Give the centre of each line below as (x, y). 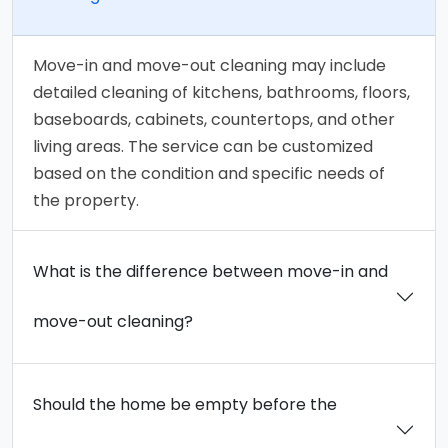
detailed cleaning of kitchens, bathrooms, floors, (221, 92)
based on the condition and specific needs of (209, 173)
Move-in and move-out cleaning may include (209, 65)
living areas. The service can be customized (203, 146)
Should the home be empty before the (185, 404)
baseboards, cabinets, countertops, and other (214, 119)
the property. (86, 200)
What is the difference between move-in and (210, 271)
